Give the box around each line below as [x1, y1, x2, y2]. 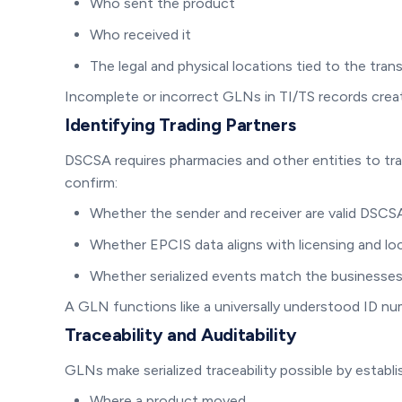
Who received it [90, 25, 191, 43]
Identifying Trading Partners [65, 113, 296, 135]
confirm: [65, 173, 118, 191]
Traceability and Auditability [65, 323, 297, 345]
